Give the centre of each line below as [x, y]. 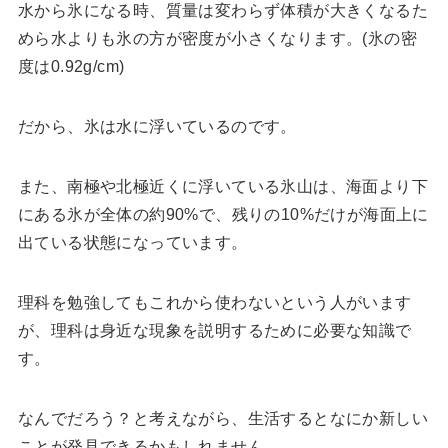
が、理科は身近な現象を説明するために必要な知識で [214, 330]
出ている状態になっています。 [132, 242]
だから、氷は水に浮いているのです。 [157, 126]
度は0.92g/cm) [71, 66]
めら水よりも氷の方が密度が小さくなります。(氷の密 [217, 38]
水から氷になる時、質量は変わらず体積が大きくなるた [222, 10]
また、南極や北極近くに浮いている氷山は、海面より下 [222, 186]
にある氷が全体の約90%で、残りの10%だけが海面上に [223, 214]
